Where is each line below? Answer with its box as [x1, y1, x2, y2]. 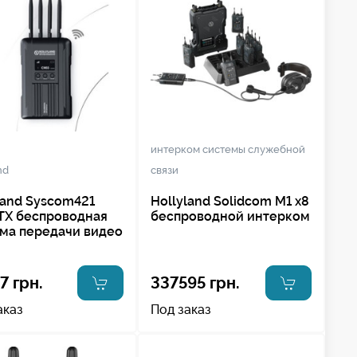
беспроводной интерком [150, 208, 310, 224]
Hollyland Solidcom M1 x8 [150, 193, 309, 209]
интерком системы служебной [150, 143, 305, 155]
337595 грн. [150, 273, 240, 292]
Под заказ [150, 301, 211, 317]
